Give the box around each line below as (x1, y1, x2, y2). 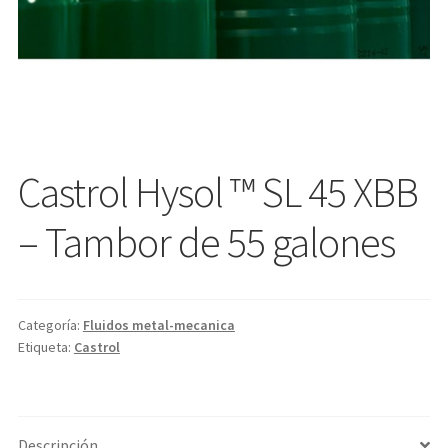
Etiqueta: (17, 337, 74, 356)
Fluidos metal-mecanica (82, 315, 235, 334)
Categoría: (17, 315, 83, 334)
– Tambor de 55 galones (17, 215, 395, 268)
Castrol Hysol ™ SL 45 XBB (17, 165, 418, 218)
